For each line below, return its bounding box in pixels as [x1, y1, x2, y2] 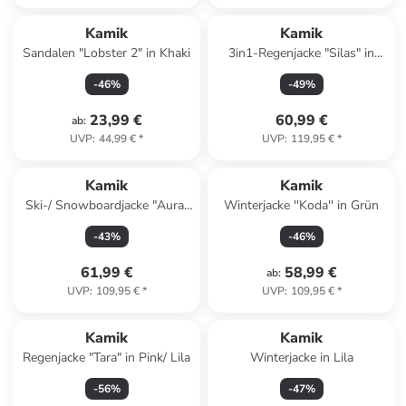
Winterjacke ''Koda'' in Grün [224, 197, 380, 214]
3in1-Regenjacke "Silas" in [228, 44, 375, 62]
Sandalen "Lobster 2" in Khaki [23, 44, 191, 62]
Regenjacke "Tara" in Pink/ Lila [23, 349, 191, 366]
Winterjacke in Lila [249, 349, 353, 366]
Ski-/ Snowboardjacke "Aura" [24, 197, 188, 214]
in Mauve [81, 215, 132, 232]
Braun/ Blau [268, 63, 335, 80]
